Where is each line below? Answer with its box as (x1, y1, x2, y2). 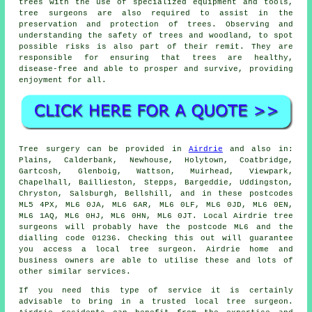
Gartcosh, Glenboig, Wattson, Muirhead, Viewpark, (19, 167, 293, 176)
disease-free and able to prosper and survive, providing (19, 64, 293, 73)
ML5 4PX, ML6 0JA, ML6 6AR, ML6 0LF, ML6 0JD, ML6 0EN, (19, 201, 293, 210)
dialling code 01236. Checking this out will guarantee (19, 234, 293, 243)
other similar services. (19, 267, 132, 276)
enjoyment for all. (19, 75, 107, 84)
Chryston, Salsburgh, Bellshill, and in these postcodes (19, 189, 293, 198)
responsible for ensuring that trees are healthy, (19, 53, 293, 62)
